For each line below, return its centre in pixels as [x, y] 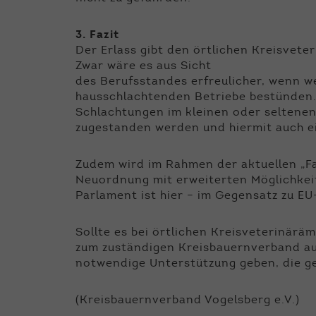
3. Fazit [97, 36]
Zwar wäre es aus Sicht [144, 67]
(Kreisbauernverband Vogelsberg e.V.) [188, 301]
